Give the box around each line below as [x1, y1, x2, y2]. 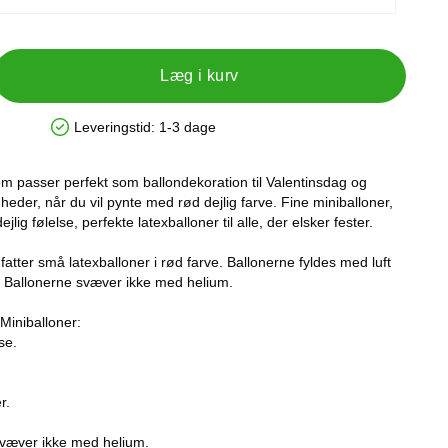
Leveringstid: [74, 119, 155, 135]
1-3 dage [159, 119, 216, 135]
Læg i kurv [160, 67, 239, 84]
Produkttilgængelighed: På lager [50, 125, 252, 142]
